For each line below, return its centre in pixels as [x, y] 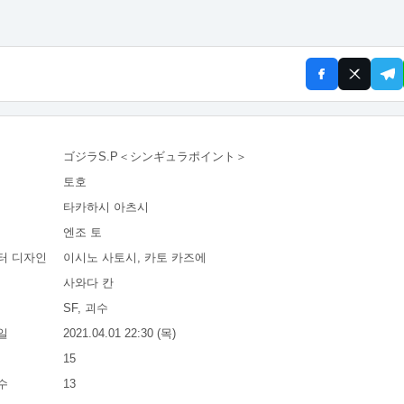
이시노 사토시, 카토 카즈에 [135, 257]
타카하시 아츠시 [106, 207]
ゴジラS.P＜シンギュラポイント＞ [155, 156]
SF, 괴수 [86, 308]
